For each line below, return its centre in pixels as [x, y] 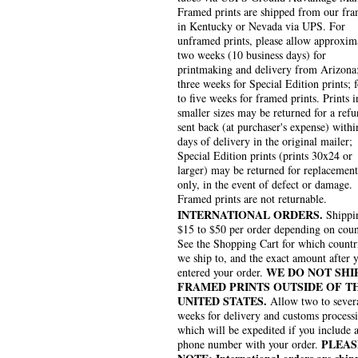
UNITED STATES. [222, 301]
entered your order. [222, 272]
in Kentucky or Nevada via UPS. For [261, 26]
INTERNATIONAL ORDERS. [250, 215]
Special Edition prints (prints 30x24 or [265, 156]
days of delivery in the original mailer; [265, 141]
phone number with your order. [249, 344]
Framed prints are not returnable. [252, 199]
